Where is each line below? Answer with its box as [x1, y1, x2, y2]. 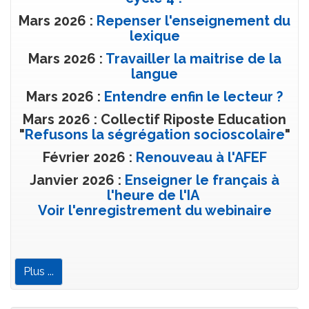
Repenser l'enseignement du [97, 12, 290, 29]
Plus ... [23, 265, 54, 278]
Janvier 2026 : [30, 172, 125, 188]
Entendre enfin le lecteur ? [104, 88, 283, 105]
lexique [129, 28, 180, 44]
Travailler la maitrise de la [105, 50, 281, 67]
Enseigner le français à [125, 172, 279, 188]
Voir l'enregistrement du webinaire [37, 202, 272, 219]
